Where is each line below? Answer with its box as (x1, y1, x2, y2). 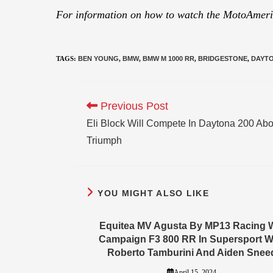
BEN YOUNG (78, 54, 119, 62)
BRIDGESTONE (198, 54, 247, 62)
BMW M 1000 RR (143, 54, 194, 62)
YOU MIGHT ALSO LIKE (97, 188, 210, 198)
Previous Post (97, 99, 168, 112)
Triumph (87, 135, 122, 146)
